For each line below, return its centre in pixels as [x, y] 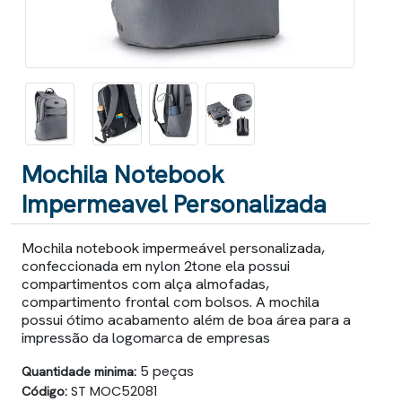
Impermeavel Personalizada [174, 204]
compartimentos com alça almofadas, [145, 284]
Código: [44, 391]
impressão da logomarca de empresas [146, 337]
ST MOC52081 [112, 391]
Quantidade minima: [79, 371]
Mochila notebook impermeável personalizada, [173, 248]
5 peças [165, 371]
